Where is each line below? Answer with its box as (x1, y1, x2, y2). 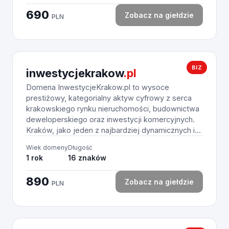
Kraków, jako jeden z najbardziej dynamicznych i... (26, 126, 201, 134)
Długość (68, 144, 93, 151)
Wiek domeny (26, 144, 68, 151)
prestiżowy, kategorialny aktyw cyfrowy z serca (26, 94, 192, 102)
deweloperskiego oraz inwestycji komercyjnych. (26, 115, 195, 124)
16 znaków (68, 153, 106, 162)
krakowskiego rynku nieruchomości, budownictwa (26, 104, 199, 113)
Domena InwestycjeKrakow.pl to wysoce (26, 83, 169, 91)
